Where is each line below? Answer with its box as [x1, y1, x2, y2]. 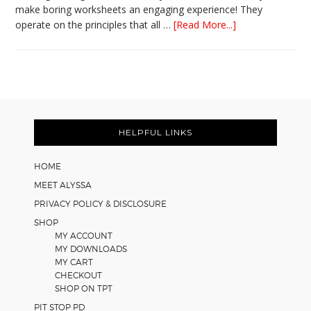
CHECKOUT [54, 270, 102, 281]
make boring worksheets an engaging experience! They [15, 3, 263, 17]
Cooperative [235, 63, 291, 77]
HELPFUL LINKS [119, 127, 192, 138]
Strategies [235, 94, 281, 108]
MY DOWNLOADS [54, 244, 127, 255]
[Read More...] [174, 18, 237, 32]
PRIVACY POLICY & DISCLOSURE [33, 199, 167, 210]
